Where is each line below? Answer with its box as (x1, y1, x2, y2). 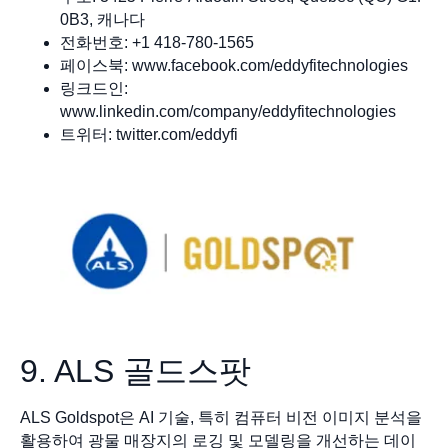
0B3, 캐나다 (60, 11, 145, 28)
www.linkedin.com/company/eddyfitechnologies (60, 103, 396, 120)
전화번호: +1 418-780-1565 (60, 34, 254, 51)
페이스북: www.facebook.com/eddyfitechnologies (60, 57, 408, 74)
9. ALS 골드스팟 (20, 352, 251, 389)
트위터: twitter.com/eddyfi (60, 126, 238, 143)
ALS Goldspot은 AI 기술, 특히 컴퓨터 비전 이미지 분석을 (20, 408, 422, 426)
